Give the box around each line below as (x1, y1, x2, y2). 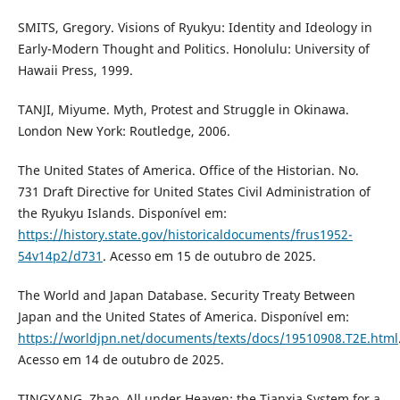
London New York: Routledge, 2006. (17, 122, 230, 140)
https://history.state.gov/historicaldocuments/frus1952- (17, 226, 353, 244)
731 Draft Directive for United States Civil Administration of (17, 183, 371, 201)
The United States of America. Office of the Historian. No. (17, 162, 359, 179)
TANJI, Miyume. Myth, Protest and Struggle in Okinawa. (17, 101, 349, 119)
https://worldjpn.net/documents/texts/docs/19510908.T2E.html (17, 329, 398, 347)
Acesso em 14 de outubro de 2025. (17, 351, 224, 369)
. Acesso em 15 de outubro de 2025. (102, 247, 316, 265)
